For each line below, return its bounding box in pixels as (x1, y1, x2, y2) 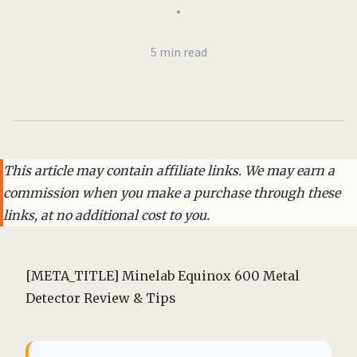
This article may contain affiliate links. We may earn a (3, 163, 335, 178)
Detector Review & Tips (25, 290, 176, 306)
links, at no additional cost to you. (3, 207, 210, 223)
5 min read (150, 44, 207, 60)
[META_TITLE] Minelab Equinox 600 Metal (25, 268, 300, 284)
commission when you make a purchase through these (3, 185, 340, 201)
